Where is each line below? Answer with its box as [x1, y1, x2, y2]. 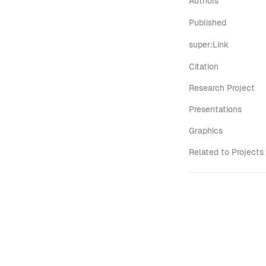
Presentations [189, 104, 242, 114]
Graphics [189, 126, 223, 135]
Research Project [189, 83, 255, 93]
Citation [189, 62, 218, 71]
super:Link [189, 40, 229, 49]
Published [189, 18, 226, 27]
